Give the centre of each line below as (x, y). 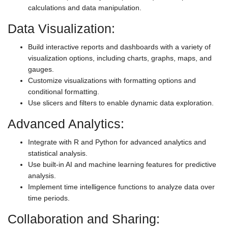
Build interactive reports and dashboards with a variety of (119, 47)
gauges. (41, 69)
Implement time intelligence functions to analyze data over (121, 187)
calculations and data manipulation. (85, 7)
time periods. (49, 198)
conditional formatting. (64, 91)
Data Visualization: (61, 28)
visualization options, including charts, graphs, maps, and (120, 58)
